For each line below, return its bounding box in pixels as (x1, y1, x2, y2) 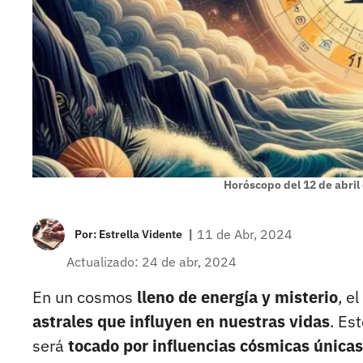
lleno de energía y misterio (133, 286, 338, 309)
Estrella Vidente (99, 227, 182, 242)
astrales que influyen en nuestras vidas (32, 310, 330, 333)
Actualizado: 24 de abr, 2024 (66, 254, 237, 271)
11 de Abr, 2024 (197, 226, 293, 243)
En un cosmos (32, 286, 133, 309)
